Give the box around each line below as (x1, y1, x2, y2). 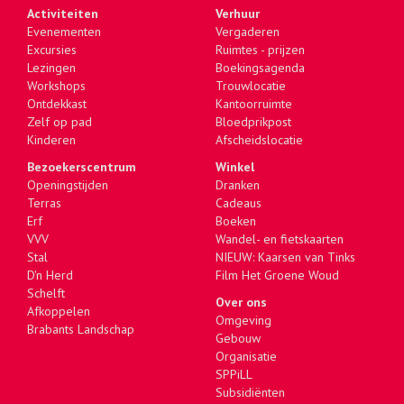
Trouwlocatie (216, 78, 286, 95)
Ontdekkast (27, 96, 87, 113)
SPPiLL (216, 366, 252, 383)
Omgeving (216, 312, 271, 329)
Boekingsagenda (216, 60, 305, 77)
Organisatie (216, 348, 277, 365)
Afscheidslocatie (216, 132, 303, 149)
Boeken (216, 213, 256, 230)
